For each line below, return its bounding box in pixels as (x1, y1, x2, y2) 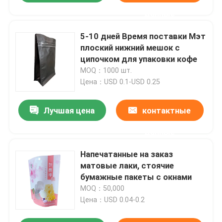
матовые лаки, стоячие (80, 161, 174, 171)
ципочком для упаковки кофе (80, 54, 198, 64)
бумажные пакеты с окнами (80, 172, 192, 182)
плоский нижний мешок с (80, 42, 180, 53)
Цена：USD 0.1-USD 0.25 (80, 77, 161, 86)
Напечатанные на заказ (80, 149, 173, 160)
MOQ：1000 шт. (80, 66, 132, 74)
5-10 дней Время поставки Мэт (80, 31, 206, 41)
